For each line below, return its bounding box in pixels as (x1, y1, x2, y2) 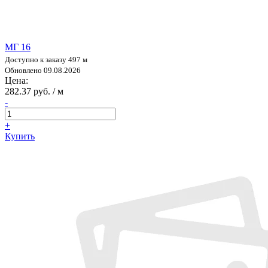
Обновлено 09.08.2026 (5, 65, 81, 75)
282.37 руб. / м (5, 86, 63, 96)
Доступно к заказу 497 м (5, 54, 87, 64)
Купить (5, 130, 35, 141)
